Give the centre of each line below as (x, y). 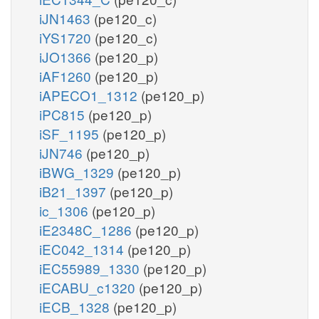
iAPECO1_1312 (90, 95)
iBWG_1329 (78, 172)
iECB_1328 (76, 306)
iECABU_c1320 (89, 287)
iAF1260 (67, 75)
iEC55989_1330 (91, 268)
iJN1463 (67, 18)
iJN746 (63, 152)
